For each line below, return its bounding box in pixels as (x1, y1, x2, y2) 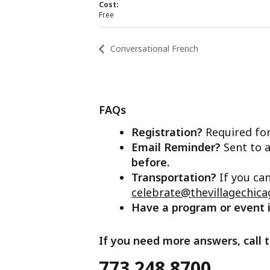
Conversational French (108, 42, 198, 54)
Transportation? (131, 169, 219, 184)
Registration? (131, 124, 206, 139)
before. (131, 154, 169, 169)
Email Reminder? (131, 139, 224, 154)
